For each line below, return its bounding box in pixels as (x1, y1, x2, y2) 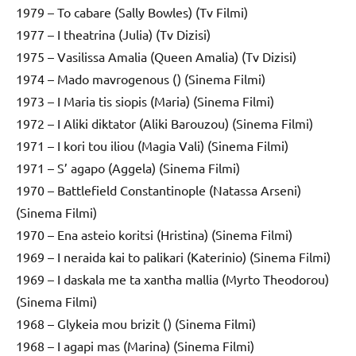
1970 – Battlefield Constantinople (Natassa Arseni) (16, 181, 301, 198)
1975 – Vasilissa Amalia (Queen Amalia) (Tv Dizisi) (16, 48, 296, 64)
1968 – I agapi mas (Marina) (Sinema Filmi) (16, 337, 254, 354)
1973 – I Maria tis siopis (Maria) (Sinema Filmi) (16, 92, 274, 109)
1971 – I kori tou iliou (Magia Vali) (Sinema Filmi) (16, 137, 288, 153)
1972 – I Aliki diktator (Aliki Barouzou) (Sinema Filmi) (16, 114, 313, 131)
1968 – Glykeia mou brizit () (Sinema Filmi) (16, 315, 256, 331)
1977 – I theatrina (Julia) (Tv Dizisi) (16, 25, 211, 42)
